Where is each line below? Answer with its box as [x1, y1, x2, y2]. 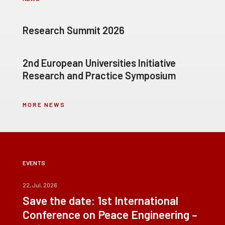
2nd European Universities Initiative [23, 56, 176, 69]
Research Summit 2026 [23, 24, 125, 36]
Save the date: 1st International [23, 193, 178, 207]
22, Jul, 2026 [23, 181, 57, 188]
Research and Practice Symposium [23, 69, 176, 81]
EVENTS [23, 159, 45, 166]
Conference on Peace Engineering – [23, 207, 197, 221]
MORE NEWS [23, 100, 65, 108]
